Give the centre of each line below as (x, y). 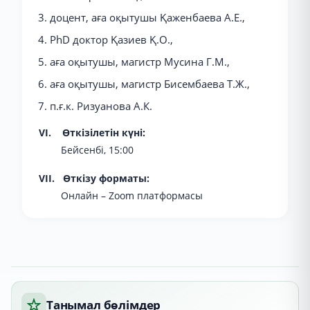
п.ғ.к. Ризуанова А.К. (101, 106)
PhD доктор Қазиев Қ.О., (111, 39)
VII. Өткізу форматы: (94, 178)
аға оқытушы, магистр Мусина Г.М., (140, 62)
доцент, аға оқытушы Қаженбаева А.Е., (147, 17)
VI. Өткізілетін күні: (92, 133)
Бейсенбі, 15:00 (97, 150)
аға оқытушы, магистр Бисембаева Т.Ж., (150, 84)
